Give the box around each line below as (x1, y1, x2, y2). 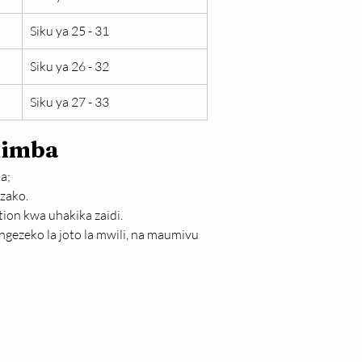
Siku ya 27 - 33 (30, 94, 109, 110)
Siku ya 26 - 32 (30, 58, 109, 74)
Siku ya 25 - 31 (30, 23, 109, 39)
